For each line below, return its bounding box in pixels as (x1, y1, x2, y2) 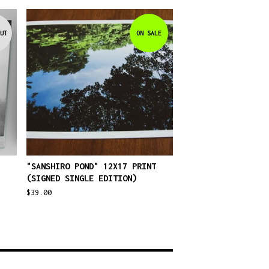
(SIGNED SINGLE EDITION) (26, 173, 137, 183)
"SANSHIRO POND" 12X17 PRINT (26, 161, 156, 171)
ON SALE (136, 29, 162, 37)
